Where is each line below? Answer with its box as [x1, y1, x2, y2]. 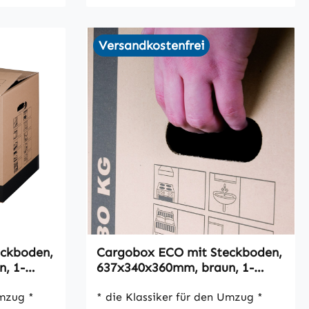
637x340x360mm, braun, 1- [97, 260, 255, 276]
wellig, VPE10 [97, 275, 175, 291]
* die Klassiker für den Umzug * [97, 290, 258, 304]
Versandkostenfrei [99, 38, 205, 54]
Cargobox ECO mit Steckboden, [97, 245, 283, 261]
